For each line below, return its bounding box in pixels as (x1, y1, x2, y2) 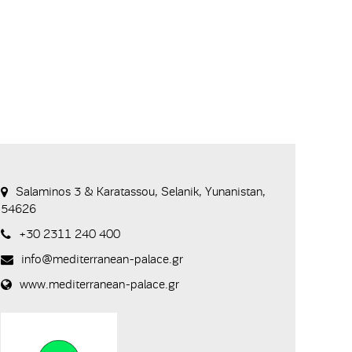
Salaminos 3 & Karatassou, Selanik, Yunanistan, (16, 185, 266, 200)
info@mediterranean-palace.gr (21, 252, 183, 267)
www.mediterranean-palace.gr (20, 277, 179, 292)
